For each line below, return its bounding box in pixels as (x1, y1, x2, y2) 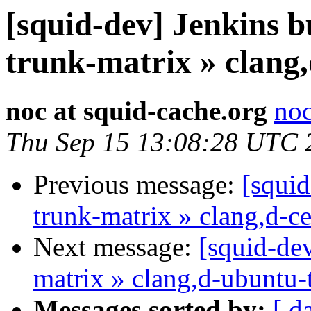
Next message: (33, 232, 199, 262)
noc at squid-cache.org (6, 96, 267, 126)
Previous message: (33, 169, 242, 200)
